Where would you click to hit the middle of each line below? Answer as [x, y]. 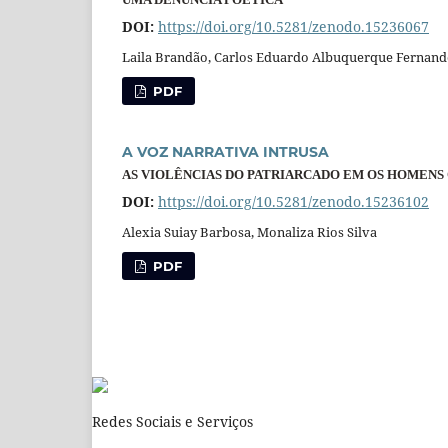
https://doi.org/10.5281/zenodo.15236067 [293, 26]
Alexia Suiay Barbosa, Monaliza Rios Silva [249, 231]
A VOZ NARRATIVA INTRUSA [225, 151]
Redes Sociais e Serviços [172, 421]
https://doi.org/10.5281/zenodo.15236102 [293, 201]
